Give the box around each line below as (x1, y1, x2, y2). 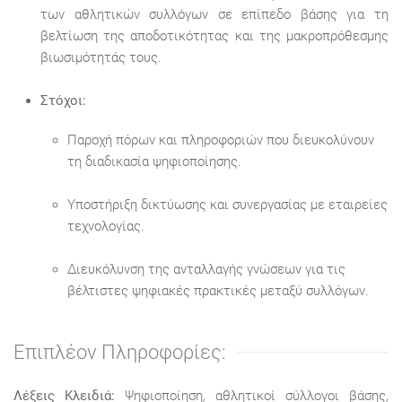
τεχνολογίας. (67, 218, 144, 234)
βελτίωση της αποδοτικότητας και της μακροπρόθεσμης (40, 28, 389, 44)
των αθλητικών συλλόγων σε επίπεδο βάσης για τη (40, 6, 389, 22)
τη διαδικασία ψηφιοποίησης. (67, 153, 241, 170)
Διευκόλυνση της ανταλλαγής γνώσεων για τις (67, 261, 345, 277)
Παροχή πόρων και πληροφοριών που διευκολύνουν (67, 132, 374, 148)
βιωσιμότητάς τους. (40, 49, 162, 66)
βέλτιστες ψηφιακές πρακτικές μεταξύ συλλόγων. (67, 283, 369, 299)
